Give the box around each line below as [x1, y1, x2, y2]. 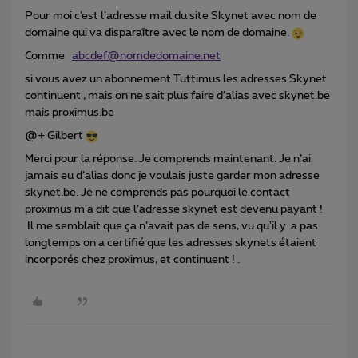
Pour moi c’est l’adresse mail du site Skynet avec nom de [25, 10, 316, 22]
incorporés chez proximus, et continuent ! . [25, 254, 242, 266]
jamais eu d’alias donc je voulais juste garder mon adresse [25, 170, 320, 182]
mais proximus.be [25, 107, 117, 119]
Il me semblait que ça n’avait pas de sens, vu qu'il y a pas [25, 221, 318, 233]
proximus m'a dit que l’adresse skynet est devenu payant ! [25, 204, 325, 216]
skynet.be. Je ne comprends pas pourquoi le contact [25, 187, 290, 199]
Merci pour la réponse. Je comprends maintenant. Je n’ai [25, 153, 311, 165]
